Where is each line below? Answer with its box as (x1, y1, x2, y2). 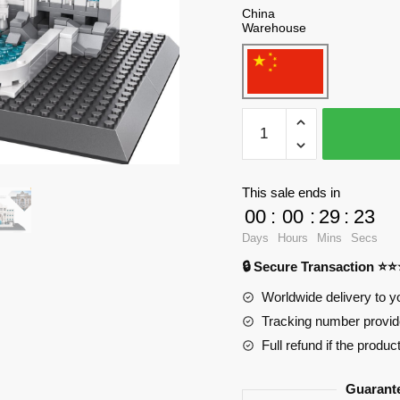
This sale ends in (241, 185, 340, 201)
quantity (240, 244, 291, 260)
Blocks (240, 221, 284, 237)
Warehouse (241, 20, 306, 35)
